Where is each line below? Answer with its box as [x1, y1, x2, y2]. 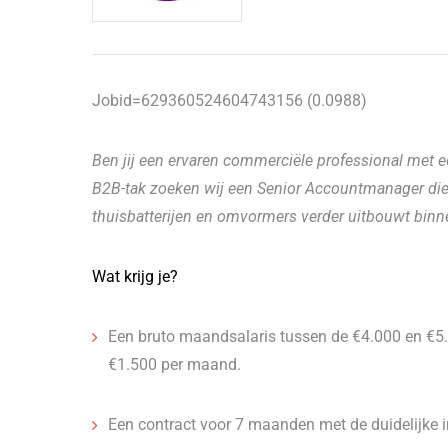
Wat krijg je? [92, 267, 178, 286]
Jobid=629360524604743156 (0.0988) [92, 91, 367, 110]
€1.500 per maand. [108, 355, 241, 374]
